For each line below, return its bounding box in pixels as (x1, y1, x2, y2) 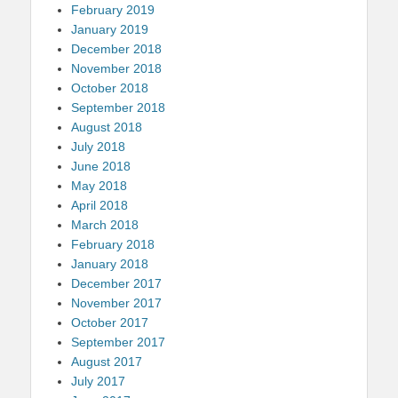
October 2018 (71, 80, 148, 95)
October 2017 (71, 314, 148, 330)
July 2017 (71, 373, 125, 388)
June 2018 (71, 158, 131, 173)
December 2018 (71, 41, 162, 56)
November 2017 (71, 295, 162, 310)
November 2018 (71, 60, 162, 76)
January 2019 (71, 21, 148, 36)
